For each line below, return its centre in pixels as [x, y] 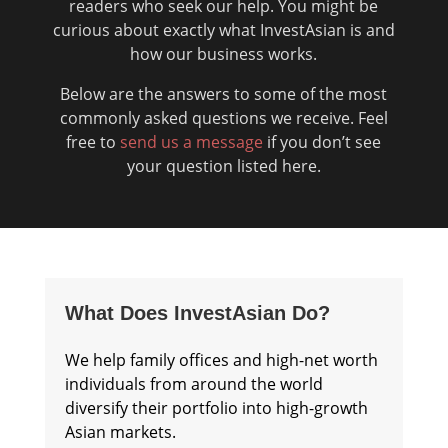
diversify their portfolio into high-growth [216, 408]
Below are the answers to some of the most [224, 94]
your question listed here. [223, 166]
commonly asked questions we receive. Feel [223, 118]
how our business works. [224, 54]
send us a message [192, 142]
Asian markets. [120, 432]
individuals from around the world [193, 384]
